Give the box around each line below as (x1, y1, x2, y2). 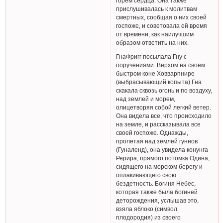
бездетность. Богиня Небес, (116, 180, 196, 187)
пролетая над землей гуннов (116, 138, 198, 145)
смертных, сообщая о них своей (116, 13, 207, 20)
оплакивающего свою (116, 172, 177, 179)
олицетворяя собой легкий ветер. (116, 104, 212, 111)
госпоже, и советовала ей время (116, 22, 208, 29)
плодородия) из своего (116, 214, 181, 221)
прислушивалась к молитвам (116, 5, 198, 12)
